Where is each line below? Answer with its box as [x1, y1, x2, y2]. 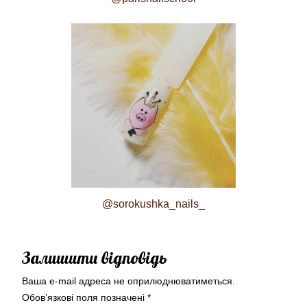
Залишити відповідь [22, 247, 167, 268]
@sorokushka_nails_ [102, 198, 205, 210]
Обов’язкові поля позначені [22, 292, 147, 303]
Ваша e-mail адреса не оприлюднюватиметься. [22, 275, 235, 286]
